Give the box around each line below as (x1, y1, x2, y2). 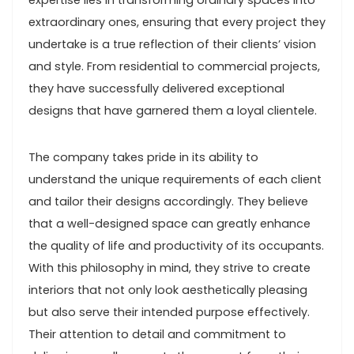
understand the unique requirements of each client (28, 171, 322, 187)
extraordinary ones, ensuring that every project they (28, 14, 326, 30)
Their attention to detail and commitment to (28, 326, 286, 342)
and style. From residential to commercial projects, (28, 58, 320, 74)
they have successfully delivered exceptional (28, 81, 284, 96)
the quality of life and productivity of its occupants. (28, 238, 324, 254)
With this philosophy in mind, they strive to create (28, 260, 311, 276)
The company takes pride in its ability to (28, 149, 258, 165)
